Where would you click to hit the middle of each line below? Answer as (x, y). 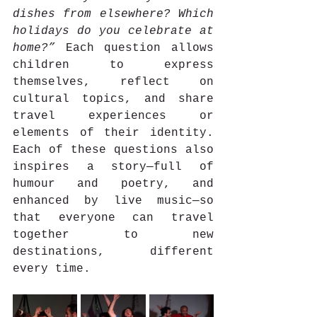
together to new (113, 235)
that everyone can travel (113, 218)
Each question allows (134, 48)
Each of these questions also (113, 150)
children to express (113, 65)
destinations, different (113, 252)
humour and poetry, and (113, 184)
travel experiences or (113, 116)
